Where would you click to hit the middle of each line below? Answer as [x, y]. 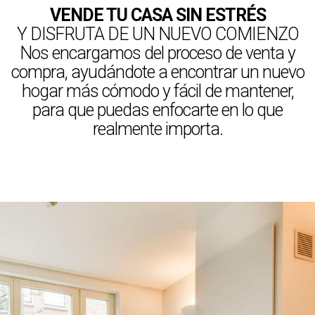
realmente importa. [157, 129]
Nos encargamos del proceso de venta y [157, 53]
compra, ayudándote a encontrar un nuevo [157, 72]
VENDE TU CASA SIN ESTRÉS [157, 15]
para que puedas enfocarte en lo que [157, 110]
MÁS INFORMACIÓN [157, 170]
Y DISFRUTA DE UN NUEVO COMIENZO [157, 34]
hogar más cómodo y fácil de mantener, [157, 91]
